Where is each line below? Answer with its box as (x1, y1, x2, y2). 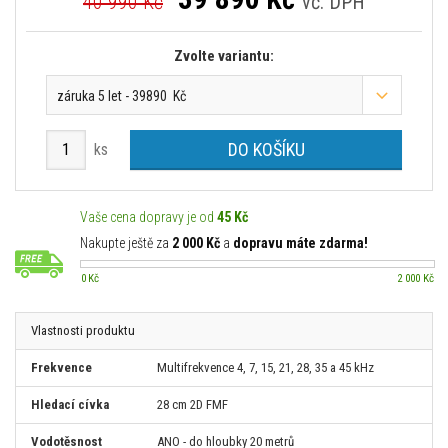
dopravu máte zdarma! (233, 235, 368, 252)
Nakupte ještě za (80, 235, 172, 252)
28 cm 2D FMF (157, 397, 228, 413)
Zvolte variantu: (174, 46, 274, 65)
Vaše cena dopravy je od (80, 209, 217, 226)
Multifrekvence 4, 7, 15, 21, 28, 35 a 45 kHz (157, 360, 374, 376)
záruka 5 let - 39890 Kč (57, 88, 186, 105)
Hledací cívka (31, 397, 109, 413)
